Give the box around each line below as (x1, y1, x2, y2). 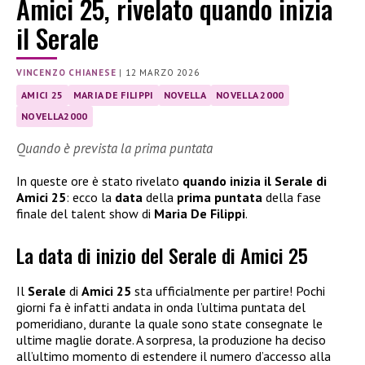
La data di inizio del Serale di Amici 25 (16, 240, 308, 270)
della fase (262, 189, 321, 206)
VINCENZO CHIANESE (16, 66, 117, 78)
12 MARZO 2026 (125, 66, 200, 78)
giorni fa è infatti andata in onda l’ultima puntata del (16, 298, 306, 315)
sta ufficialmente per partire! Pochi (131, 282, 325, 299)
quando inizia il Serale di (182, 173, 327, 190)
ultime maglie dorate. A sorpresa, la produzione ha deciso (16, 331, 326, 348)
